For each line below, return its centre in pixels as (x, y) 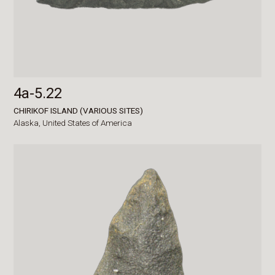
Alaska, (28, 122)
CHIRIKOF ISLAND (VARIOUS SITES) (79, 111)
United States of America (87, 122)
